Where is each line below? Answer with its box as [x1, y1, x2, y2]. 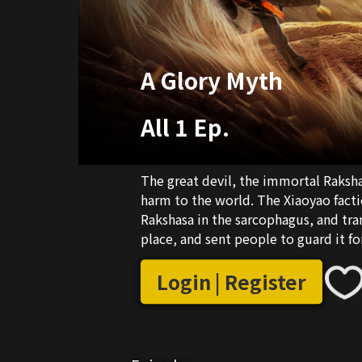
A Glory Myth [141, 63, 283, 96]
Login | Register [157, 267, 306, 297]
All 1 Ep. [141, 111, 229, 144]
